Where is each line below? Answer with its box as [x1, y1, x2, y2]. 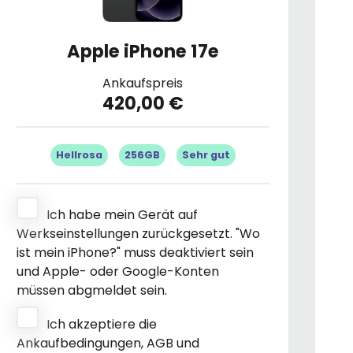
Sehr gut [181, 147, 230, 162]
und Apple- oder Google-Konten [16, 262, 219, 281]
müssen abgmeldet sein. [16, 281, 167, 299]
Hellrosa [55, 147, 102, 162]
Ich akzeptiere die [46, 314, 157, 333]
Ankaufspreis [102, 73, 184, 92]
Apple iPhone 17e [66, 38, 219, 64]
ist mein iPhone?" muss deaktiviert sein [16, 243, 254, 262]
